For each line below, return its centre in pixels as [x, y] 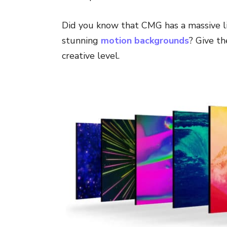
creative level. [91, 56]
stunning [81, 41]
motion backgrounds [145, 41]
